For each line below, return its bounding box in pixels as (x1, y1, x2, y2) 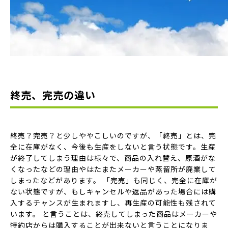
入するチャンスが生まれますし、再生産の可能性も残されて (10, 197, 216, 208)
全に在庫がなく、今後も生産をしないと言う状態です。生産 (10, 141, 216, 152)
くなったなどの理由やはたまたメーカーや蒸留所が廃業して (10, 164, 216, 174)
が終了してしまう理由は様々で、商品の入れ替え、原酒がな (10, 153, 216, 163)
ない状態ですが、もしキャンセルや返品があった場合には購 (10, 186, 216, 196)
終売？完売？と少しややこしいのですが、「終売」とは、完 (10, 130, 216, 140)
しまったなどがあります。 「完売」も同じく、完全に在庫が (10, 175, 217, 185)
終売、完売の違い (10, 88, 96, 102)
